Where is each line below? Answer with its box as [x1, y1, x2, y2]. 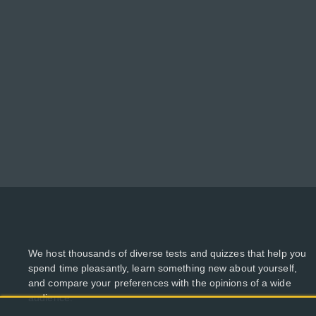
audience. [28, 292, 73, 303]
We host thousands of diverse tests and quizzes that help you [28, 248, 307, 259]
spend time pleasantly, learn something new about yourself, [28, 262, 297, 274]
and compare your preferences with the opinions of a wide [28, 277, 291, 288]
